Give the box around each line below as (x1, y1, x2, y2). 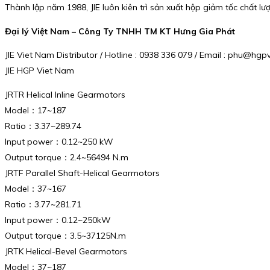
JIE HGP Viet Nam (5, 65, 74, 77)
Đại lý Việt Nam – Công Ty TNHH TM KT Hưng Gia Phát (5, 25, 235, 37)
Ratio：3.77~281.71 (5, 199, 81, 210)
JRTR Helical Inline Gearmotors (5, 89, 125, 101)
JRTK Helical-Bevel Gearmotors (5, 246, 127, 257)
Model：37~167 (5, 183, 66, 195)
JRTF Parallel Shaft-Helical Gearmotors (5, 168, 160, 179)
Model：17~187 (5, 105, 66, 116)
